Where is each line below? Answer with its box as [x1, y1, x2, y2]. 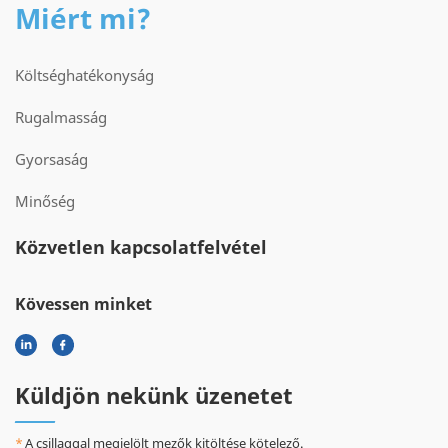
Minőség [15, 190, 75, 211]
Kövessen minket [15, 292, 152, 315]
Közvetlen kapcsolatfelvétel [15, 234, 267, 259]
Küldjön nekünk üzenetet [15, 379, 293, 410]
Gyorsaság [15, 148, 88, 169]
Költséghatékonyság [15, 64, 154, 85]
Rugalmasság [15, 106, 107, 127]
